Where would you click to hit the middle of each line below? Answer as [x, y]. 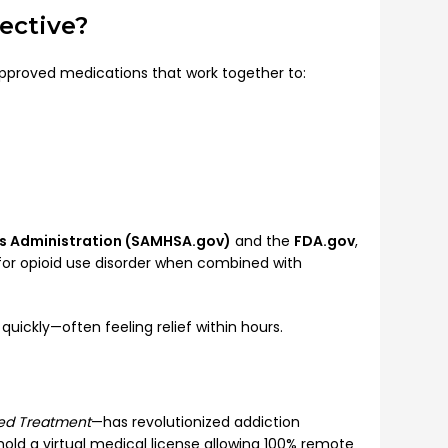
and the [262, 240]
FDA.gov [324, 240]
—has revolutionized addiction [195, 421]
